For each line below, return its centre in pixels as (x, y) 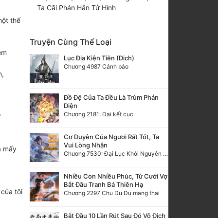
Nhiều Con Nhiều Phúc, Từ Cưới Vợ (116, 176)
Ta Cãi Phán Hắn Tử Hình (76, 7)
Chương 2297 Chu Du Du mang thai (112, 193)
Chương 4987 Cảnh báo (96, 66)
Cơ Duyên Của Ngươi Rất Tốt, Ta (111, 136)
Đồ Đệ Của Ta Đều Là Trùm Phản (111, 97)
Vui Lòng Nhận (86, 145)
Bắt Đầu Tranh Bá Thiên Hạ (103, 184)
